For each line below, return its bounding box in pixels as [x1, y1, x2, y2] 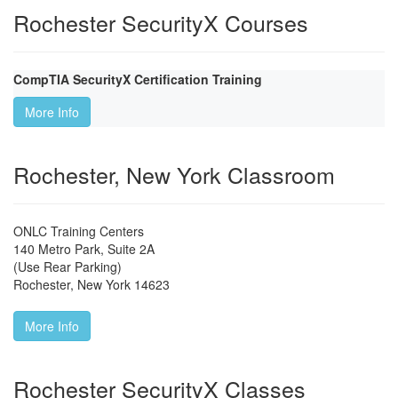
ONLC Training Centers [13, 222, 144, 241]
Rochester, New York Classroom [13, 158, 335, 191]
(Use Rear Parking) [13, 258, 122, 276]
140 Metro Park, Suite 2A [13, 240, 155, 259]
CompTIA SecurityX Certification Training [13, 70, 262, 89]
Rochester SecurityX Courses [13, 6, 308, 39]
